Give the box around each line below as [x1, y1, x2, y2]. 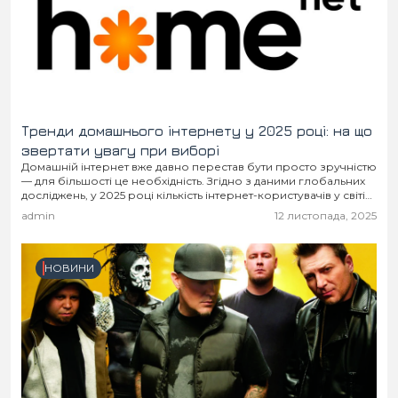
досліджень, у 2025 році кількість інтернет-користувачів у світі [21, 188, 365, 203]
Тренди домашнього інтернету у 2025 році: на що [21, 123, 372, 139]
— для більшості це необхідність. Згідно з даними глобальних [21, 174, 365, 188]
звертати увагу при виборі [21, 142, 219, 159]
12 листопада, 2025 [275, 209, 377, 223]
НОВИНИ [44, 261, 94, 275]
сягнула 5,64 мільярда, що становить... [21, 203, 233, 217]
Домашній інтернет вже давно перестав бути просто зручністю [21, 160, 377, 174]
